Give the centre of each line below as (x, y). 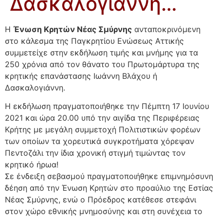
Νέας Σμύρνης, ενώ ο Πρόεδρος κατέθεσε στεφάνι (100, 200)
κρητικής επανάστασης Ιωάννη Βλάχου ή (81, 76)
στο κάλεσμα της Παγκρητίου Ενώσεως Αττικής (94, 41)
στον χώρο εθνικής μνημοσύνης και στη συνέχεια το (104, 211)
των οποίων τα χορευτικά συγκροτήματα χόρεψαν (100, 141)
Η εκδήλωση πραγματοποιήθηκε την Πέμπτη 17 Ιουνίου (107, 106)
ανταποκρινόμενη (166, 29)
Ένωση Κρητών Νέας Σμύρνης (73, 29)
